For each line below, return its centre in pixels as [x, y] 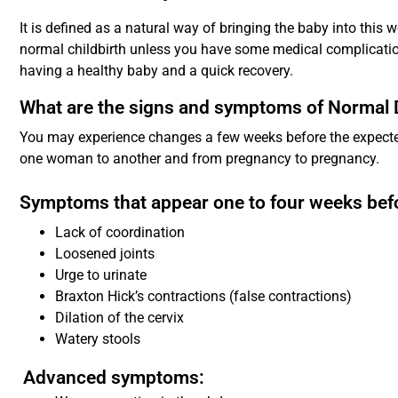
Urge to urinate [101, 275]
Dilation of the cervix [120, 317]
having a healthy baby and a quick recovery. [157, 70]
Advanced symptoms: [114, 377]
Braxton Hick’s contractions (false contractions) [204, 296]
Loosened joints [105, 253]
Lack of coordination [120, 232]
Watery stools [98, 338]
